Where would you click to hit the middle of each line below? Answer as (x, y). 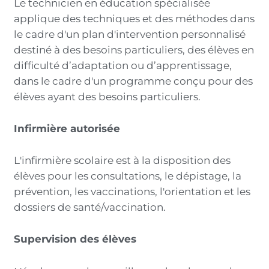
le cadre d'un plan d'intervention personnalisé (130, 34)
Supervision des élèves (77, 239)
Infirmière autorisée (69, 129)
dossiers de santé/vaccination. (90, 207)
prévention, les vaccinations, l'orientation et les (132, 192)
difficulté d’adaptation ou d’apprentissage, (123, 65)
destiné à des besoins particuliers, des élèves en (134, 50)
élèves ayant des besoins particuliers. (107, 96)
